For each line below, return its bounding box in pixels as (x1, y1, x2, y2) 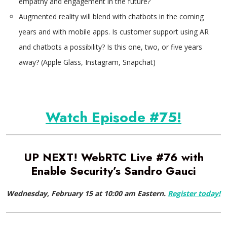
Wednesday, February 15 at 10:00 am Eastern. (7, 188, 166, 198)
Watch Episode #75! (46, 107, 181, 128)
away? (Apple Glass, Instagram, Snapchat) (19, 57, 156, 67)
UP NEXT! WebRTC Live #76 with (23, 149, 204, 165)
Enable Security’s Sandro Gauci (31, 163, 196, 179)
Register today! (168, 188, 220, 198)
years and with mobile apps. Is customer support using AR (19, 27, 209, 36)
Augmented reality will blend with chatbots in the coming (19, 12, 204, 21)
